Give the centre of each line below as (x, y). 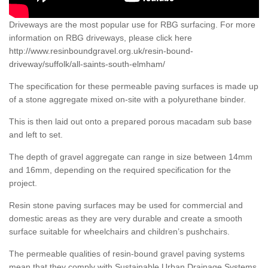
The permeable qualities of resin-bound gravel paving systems (127, 254)
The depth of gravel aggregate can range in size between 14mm (131, 157)
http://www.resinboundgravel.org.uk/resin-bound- (101, 51)
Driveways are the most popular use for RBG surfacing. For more (132, 25)
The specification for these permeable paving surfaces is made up (134, 86)
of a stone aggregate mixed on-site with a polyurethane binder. (127, 100)
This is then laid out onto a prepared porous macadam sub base (130, 122)
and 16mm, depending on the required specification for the (120, 170)
